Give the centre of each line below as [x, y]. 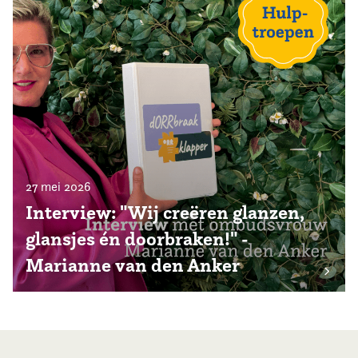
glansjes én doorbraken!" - [137, 239]
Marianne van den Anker [133, 265]
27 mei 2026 [58, 187]
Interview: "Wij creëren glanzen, [165, 213]
